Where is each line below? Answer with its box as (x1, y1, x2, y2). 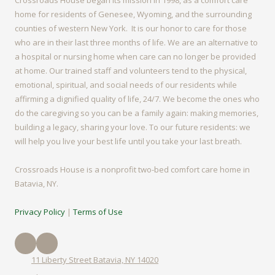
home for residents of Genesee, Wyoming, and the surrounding (15, 9, 252, 20)
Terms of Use (73, 206, 123, 217)
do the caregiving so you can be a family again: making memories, (15, 107, 258, 118)
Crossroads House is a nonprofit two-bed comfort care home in (15, 164, 250, 175)
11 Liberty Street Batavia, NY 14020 (31, 254, 158, 265)
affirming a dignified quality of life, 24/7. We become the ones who (15, 93, 260, 104)
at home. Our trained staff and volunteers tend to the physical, (15, 65, 247, 76)
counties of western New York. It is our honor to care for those (15, 23, 247, 34)
